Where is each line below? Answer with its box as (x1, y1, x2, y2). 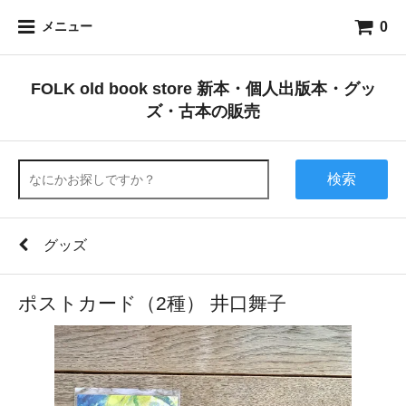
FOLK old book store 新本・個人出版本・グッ (30, 79, 376, 98)
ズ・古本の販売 (146, 101, 260, 121)
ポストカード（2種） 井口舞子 (18, 293, 286, 314)
